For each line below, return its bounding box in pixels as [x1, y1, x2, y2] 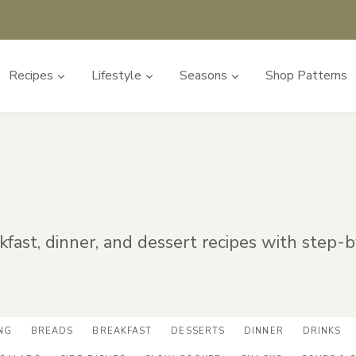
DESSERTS [171, 325, 226, 337]
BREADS [30, 325, 74, 337]
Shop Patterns [265, 67, 347, 84]
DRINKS [302, 325, 342, 337]
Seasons [180, 67, 227, 84]
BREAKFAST [92, 325, 153, 337]
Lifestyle [91, 67, 141, 84]
